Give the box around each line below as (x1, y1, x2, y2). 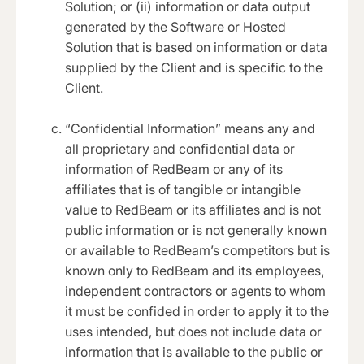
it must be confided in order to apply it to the (65, 303, 329, 320)
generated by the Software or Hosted (65, 19, 286, 36)
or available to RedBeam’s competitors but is (65, 242, 330, 259)
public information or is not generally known (65, 222, 327, 239)
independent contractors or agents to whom (65, 283, 326, 300)
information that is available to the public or (65, 344, 323, 361)
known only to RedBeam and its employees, (65, 262, 324, 279)
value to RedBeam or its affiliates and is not (65, 201, 321, 219)
